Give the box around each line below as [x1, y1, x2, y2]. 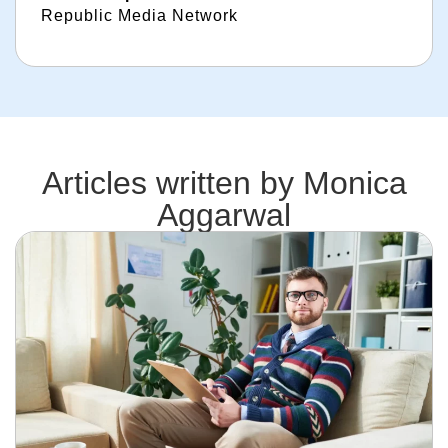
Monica [302, 165, 407, 202]
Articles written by [41, 165, 303, 202]
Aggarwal [157, 197, 291, 234]
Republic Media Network [41, 6, 238, 24]
